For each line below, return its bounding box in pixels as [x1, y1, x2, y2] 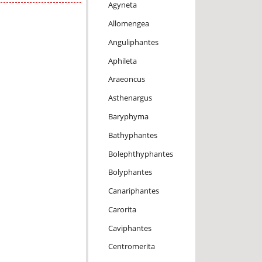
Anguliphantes [108, 36, 158, 47]
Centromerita [108, 241, 155, 252]
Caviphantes [108, 222, 151, 233]
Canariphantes [108, 185, 159, 196]
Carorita [108, 204, 136, 215]
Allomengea [108, 18, 149, 29]
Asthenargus [108, 92, 152, 104]
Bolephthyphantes [108, 148, 173, 159]
